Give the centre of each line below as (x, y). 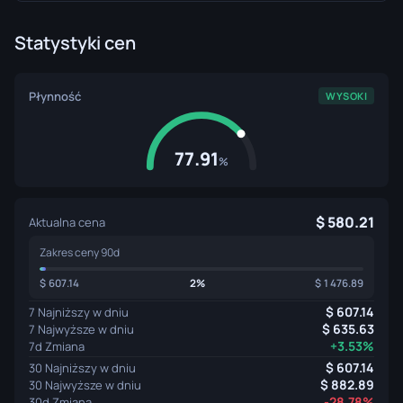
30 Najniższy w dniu (82, 367)
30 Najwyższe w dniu (85, 385)
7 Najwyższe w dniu (81, 329)
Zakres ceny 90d (80, 252)
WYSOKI (346, 96)
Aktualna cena (67, 222)
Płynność (55, 96)
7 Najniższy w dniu (79, 312)
